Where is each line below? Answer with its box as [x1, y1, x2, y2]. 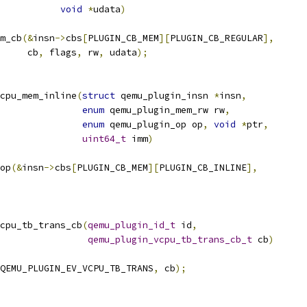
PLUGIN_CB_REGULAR [170, 32, 263, 44]
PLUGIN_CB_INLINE [159, 162, 247, 173]
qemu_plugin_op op [104, 119, 203, 130]
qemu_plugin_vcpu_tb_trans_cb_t [88, 234, 252, 245]
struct [82, 90, 115, 101]
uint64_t [82, 133, 126, 145]
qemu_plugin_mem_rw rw [104, 104, 225, 116]
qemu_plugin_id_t [88, 219, 175, 231]
